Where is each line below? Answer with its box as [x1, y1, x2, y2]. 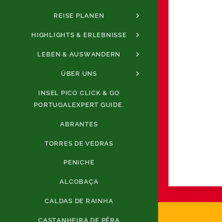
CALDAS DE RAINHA [45, 197, 113, 205]
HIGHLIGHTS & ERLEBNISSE [31, 31, 127, 39]
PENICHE [63, 159, 95, 166]
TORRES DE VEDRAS [44, 139, 113, 147]
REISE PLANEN [54, 12, 105, 20]
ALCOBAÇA [59, 178, 99, 186]
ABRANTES [60, 120, 98, 128]
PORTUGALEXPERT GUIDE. [34, 101, 124, 109]
